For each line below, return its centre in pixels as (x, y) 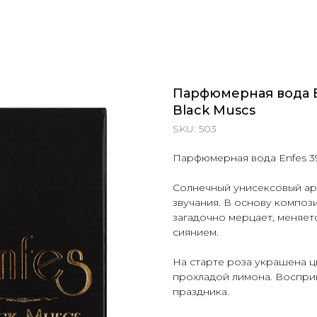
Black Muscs (214, 110)
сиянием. (196, 232)
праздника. (201, 292)
